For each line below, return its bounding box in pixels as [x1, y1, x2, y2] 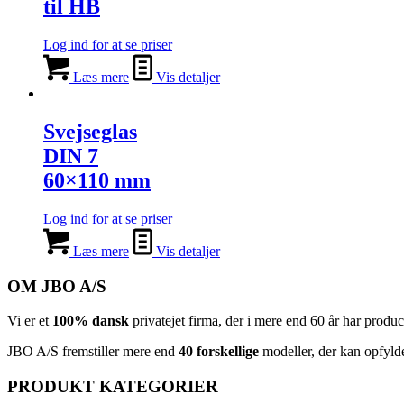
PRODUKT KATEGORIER [7, 377, 218, 397]
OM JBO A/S [7, 276, 106, 296]
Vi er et [7, 313, 52, 329]
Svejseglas [43, 120, 137, 144]
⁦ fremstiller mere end [59, 344, 179, 360]
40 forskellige [179, 344, 259, 360]
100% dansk [52, 313, 129, 329]
